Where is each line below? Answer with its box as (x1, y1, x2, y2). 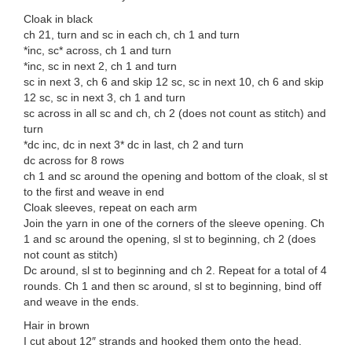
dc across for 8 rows (24, 154, 124, 167)
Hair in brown (24, 319, 90, 332)
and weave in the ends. (24, 295, 139, 309)
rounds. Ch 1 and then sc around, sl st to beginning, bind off (24, 280, 321, 293)
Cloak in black (24, 13, 93, 26)
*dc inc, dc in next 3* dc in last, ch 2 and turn (24, 138, 244, 152)
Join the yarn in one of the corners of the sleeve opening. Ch (24, 217, 324, 230)
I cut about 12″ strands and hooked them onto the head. (24, 335, 302, 348)
